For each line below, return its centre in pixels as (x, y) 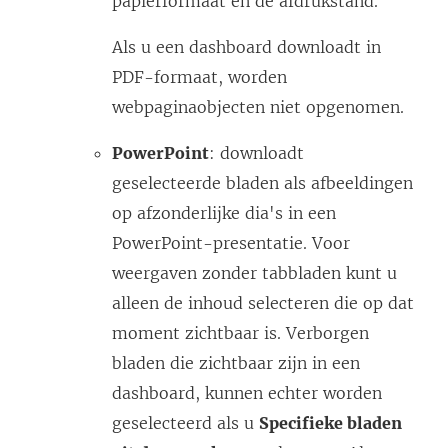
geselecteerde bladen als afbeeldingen (262, 183)
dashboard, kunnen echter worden (247, 393)
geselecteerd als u (185, 423)
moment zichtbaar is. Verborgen (240, 333)
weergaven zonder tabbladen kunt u (254, 273)
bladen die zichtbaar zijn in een (236, 363)
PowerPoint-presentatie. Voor (231, 243)
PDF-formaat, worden (199, 77)
